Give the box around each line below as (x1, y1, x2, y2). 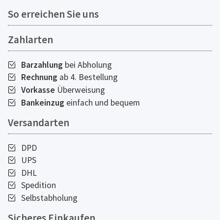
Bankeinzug (21, 97, 66, 108)
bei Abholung (64, 59, 112, 70)
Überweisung (55, 84, 105, 95)
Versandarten (8, 115, 69, 129)
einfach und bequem (66, 97, 140, 108)
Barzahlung (21, 59, 65, 70)
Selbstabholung (19, 192, 78, 203)
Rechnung (21, 72, 59, 83)
